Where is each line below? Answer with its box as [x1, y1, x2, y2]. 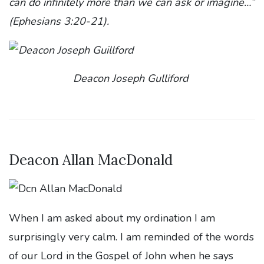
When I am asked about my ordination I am [9, 211, 215, 226]
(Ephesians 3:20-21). [9, 14, 112, 28]
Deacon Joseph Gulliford [73, 71, 191, 86]
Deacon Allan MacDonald [9, 151, 173, 170]
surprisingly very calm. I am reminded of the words [9, 230, 254, 245]
